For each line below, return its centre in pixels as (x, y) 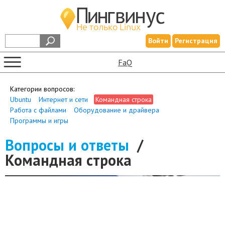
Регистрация (196, 41)
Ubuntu (21, 99)
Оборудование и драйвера (117, 110)
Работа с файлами (38, 110)
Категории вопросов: (42, 89)
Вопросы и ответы (67, 145)
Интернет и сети (63, 99)
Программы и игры (39, 121)
